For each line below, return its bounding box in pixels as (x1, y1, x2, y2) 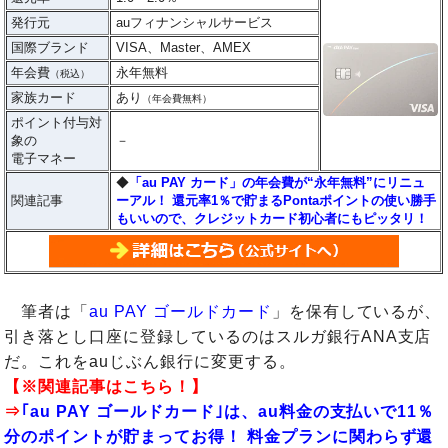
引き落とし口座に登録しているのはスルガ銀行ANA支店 (4, 328, 432, 346)
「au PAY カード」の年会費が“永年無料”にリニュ (129, 175, 426, 191)
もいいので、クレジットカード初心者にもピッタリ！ (116, 211, 429, 227)
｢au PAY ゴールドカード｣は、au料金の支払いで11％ (21, 403, 435, 421)
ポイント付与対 (11, 115, 103, 131)
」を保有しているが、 (271, 303, 442, 321)
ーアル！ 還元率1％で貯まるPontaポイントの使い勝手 (116, 193, 437, 209)
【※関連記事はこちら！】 (4, 378, 208, 396)
